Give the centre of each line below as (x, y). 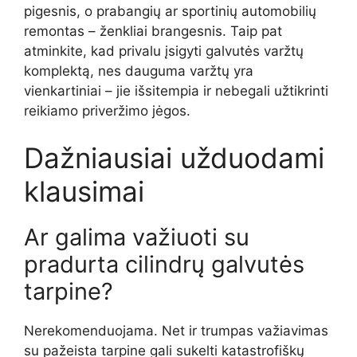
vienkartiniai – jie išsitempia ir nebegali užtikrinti (176, 90)
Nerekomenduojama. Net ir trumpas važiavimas (176, 331)
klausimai (84, 192)
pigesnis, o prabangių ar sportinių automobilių (170, 11)
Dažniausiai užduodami (174, 158)
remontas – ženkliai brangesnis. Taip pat (153, 31)
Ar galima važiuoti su (137, 237)
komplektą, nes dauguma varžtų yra (139, 71)
